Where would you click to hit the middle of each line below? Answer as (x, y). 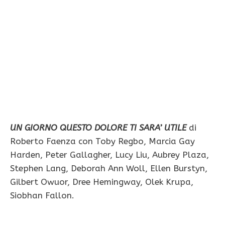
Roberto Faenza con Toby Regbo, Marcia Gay (102, 141)
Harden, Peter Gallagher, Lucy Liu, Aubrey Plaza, (109, 155)
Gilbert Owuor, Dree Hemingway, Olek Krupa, (102, 182)
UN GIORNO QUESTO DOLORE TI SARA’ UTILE (98, 128)
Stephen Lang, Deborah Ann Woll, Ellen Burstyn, (109, 168)
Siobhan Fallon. (42, 196)
